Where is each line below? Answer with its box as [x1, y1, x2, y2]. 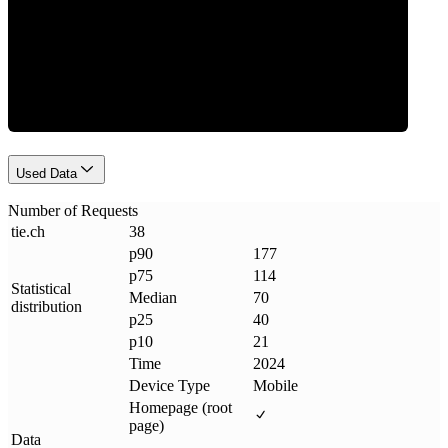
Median [129, 289, 177, 307]
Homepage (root [129, 399, 232, 417]
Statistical [11, 280, 71, 298]
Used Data [16, 165, 77, 181]
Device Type [129, 377, 210, 395]
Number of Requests [8, 202, 138, 220]
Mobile [253, 377, 298, 395]
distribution [11, 298, 82, 316]
